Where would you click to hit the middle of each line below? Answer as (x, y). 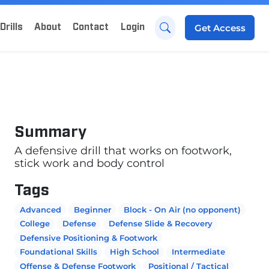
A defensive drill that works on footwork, (123, 150)
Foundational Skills (58, 252)
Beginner (92, 209)
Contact (91, 26)
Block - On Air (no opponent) (182, 209)
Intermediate (198, 252)
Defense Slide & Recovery (160, 224)
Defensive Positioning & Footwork (88, 237)
